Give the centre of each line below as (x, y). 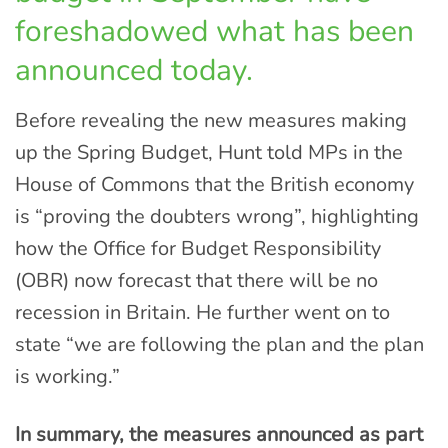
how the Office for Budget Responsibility (198, 249)
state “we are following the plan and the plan (219, 345)
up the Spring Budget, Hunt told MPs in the (209, 153)
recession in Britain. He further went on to (202, 313)
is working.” (67, 377)
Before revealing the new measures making (211, 121)
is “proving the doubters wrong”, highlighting (217, 217)
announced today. (134, 71)
